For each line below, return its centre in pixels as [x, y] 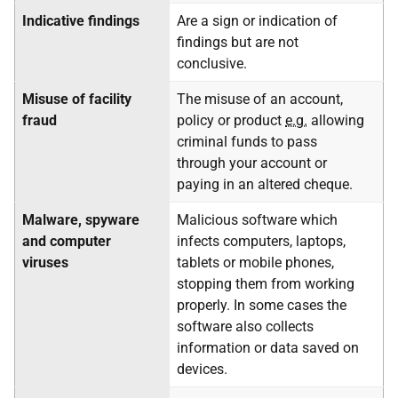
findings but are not [238, 42]
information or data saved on [268, 348]
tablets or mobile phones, [255, 263]
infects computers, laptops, [261, 241]
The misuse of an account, [260, 99]
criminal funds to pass [247, 142]
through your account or [252, 163]
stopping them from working [266, 284]
